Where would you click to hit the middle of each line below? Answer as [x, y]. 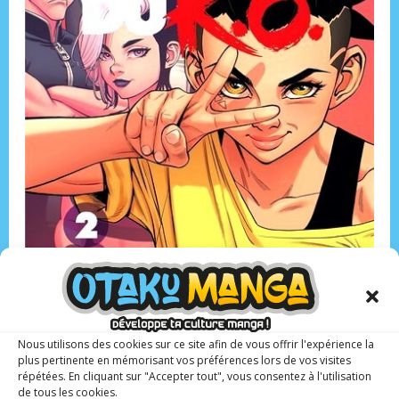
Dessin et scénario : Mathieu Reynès [166, 368]
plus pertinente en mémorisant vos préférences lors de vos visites [184, 360]
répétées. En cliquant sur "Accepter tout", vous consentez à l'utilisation [195, 376]
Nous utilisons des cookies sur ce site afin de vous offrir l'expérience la [196, 344]
